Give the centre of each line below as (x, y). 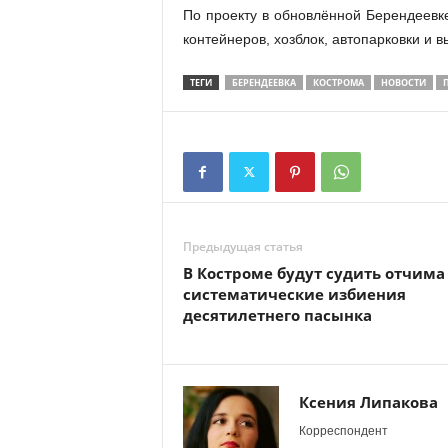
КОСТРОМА (338, 82)
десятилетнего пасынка (277, 315)
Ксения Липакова (368, 402)
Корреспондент (343, 431)
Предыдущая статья (242, 246)
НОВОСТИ (403, 82)
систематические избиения (294, 294)
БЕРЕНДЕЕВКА (263, 82)
